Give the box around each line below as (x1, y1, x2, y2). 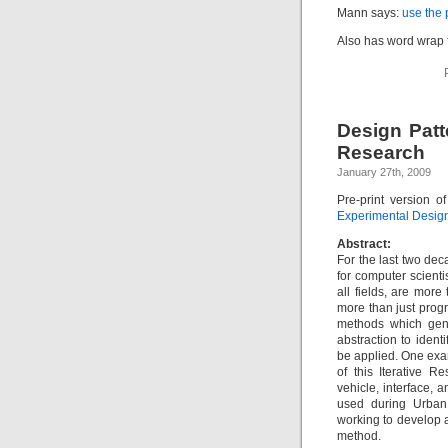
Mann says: (337, 6, 402, 20)
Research (337, 142, 425, 163)
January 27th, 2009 (337, 166, 431, 178)
